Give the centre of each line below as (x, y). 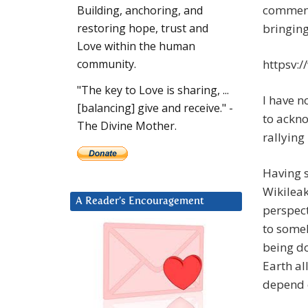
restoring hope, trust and (143, 29)
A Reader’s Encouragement (140, 201)
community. (107, 64)
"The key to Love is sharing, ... (153, 90)
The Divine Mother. (127, 126)
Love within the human (136, 46)
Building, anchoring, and (140, 11)
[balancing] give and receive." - (155, 108)
